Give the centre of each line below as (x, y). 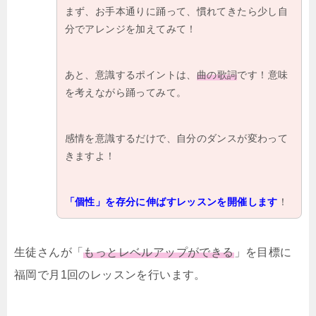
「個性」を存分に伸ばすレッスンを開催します (171, 201)
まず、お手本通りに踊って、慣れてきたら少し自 (176, 11)
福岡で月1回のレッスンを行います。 (110, 275)
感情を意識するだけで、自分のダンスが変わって (176, 138)
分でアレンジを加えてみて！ (130, 29)
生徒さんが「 (49, 253)
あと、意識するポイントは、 (130, 74)
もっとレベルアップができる (159, 253)
